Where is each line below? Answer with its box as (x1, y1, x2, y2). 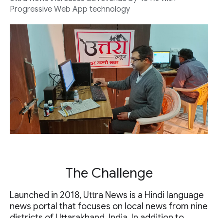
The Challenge (65, 164, 153, 182)
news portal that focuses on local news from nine (10, 201, 208, 212)
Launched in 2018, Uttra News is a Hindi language (10, 190, 204, 201)
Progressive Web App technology (10, 4, 130, 14)
